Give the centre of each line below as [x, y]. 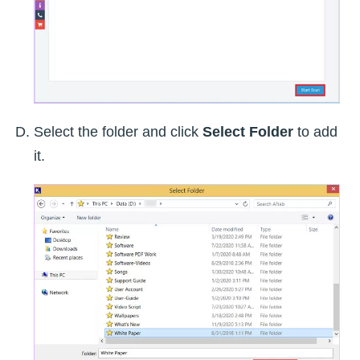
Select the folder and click [118, 131]
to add [315, 131]
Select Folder [248, 131]
